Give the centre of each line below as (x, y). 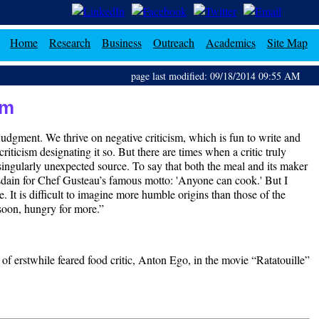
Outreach (173, 42)
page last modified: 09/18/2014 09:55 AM (216, 76)
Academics (230, 42)
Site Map (287, 42)
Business (121, 42)
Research (69, 42)
